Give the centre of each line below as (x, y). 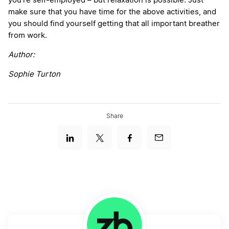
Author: (21, 55)
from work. (28, 36)
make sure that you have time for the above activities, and (112, 12)
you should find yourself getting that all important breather (114, 24)
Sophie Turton (34, 75)
